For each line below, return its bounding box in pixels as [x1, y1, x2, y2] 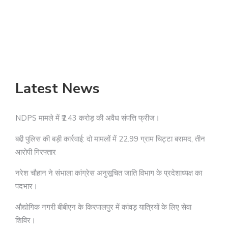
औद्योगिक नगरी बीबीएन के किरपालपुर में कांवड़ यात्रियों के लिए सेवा [15, 202, 191, 212]
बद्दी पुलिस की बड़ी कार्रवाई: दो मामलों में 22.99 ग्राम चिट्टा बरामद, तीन [15, 133, 205, 144]
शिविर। [15, 215, 36, 225]
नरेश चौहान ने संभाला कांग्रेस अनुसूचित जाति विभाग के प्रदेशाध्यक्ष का [15, 167, 202, 178]
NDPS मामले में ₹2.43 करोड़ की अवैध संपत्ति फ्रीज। [15, 112, 160, 123]
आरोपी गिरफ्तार [15, 147, 56, 157]
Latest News [15, 78, 100, 98]
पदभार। [15, 181, 38, 191]
